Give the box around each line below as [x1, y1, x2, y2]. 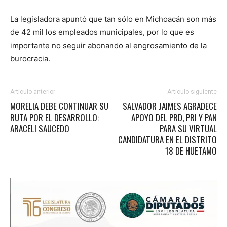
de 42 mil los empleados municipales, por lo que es [10, 27, 194, 37]
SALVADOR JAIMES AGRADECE [123, 99, 217, 112]
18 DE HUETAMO [165, 144, 217, 157]
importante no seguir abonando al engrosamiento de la [10, 40, 207, 50]
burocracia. [10, 53, 50, 63]
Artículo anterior [10, 88, 55, 95]
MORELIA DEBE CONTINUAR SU [10, 99, 108, 112]
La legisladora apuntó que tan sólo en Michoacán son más [10, 14, 216, 24]
